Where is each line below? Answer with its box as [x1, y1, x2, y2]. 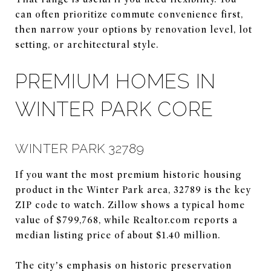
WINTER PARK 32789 [15, 140, 145, 156]
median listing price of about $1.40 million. [15, 229, 220, 241]
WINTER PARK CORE [15, 97, 214, 121]
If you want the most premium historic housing [15, 169, 241, 180]
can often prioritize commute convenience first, [15, 8, 243, 20]
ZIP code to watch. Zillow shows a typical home [15, 199, 245, 211]
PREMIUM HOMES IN [15, 69, 216, 93]
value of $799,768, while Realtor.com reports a [15, 214, 238, 226]
